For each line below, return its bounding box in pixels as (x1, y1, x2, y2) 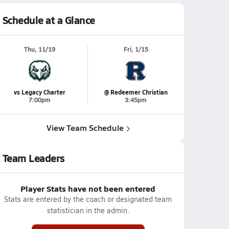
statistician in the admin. (47, 205, 129, 215)
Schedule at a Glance (2, 13, 95, 27)
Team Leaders (2, 151, 65, 165)
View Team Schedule (46, 122, 124, 133)
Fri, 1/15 (123, 45, 148, 54)
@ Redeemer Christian (104, 88, 168, 97)
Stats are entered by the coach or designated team (4, 194, 172, 204)
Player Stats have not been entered (20, 182, 155, 194)
